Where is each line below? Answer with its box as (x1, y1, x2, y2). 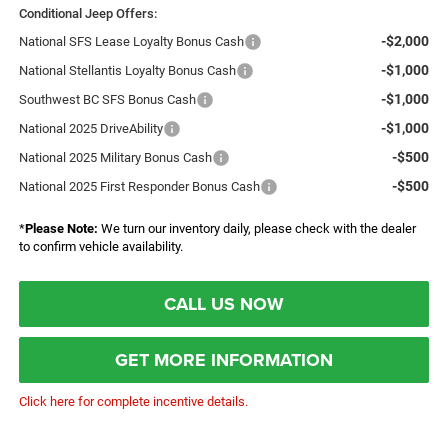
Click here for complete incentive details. (18, 394, 248, 410)
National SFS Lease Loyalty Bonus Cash (18, 34, 244, 50)
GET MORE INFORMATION (115, 347, 333, 374)
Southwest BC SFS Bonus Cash (18, 92, 196, 108)
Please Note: (24, 221, 98, 237)
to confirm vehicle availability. (18, 239, 183, 255)
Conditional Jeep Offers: (18, 6, 157, 22)
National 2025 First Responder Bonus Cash (18, 179, 260, 195)
